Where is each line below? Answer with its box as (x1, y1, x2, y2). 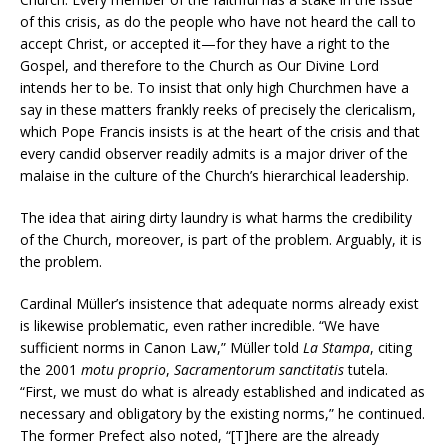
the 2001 (20, 360, 81, 380)
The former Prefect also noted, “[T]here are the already (20, 426, 379, 446)
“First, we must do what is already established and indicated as (20, 382, 425, 402)
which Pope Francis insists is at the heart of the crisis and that (20, 122, 420, 142)
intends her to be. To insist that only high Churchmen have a (20, 78, 409, 98)
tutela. (348, 360, 388, 380)
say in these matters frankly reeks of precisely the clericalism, (20, 100, 416, 120)
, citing (370, 338, 412, 358)
